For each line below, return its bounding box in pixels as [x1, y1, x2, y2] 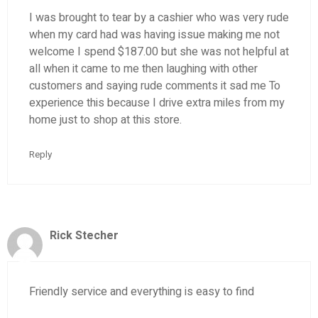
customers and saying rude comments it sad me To [29, 77, 280, 94]
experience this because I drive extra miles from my [29, 94, 285, 111]
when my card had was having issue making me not [29, 26, 280, 43]
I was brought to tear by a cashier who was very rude [29, 9, 289, 26]
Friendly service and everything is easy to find [29, 283, 254, 301]
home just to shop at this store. [29, 111, 182, 128]
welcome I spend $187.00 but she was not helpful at [29, 43, 289, 60]
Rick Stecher [50, 227, 119, 245]
